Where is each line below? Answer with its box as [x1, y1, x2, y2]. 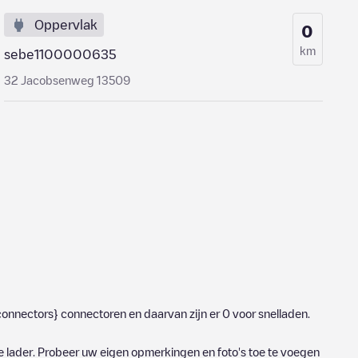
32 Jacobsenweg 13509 [4, 74, 131, 86]
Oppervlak [34, 18, 98, 31]
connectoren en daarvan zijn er [58, 308, 222, 319]
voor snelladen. [230, 308, 310, 319]
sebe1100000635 [4, 48, 117, 61]
